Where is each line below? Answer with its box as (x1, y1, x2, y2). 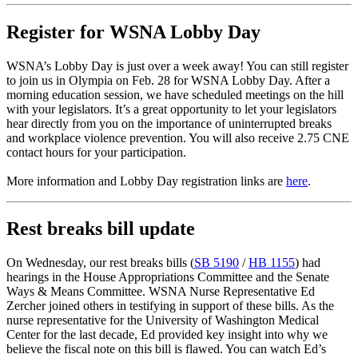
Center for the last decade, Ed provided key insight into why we (6, 328, 328, 342)
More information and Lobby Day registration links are (6, 173, 286, 188)
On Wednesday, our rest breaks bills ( (6, 256, 194, 270)
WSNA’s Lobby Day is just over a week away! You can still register (6, 58, 348, 73)
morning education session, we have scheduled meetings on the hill (6, 87, 344, 101)
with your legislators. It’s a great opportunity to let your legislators (6, 101, 336, 116)
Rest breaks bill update (6, 218, 195, 240)
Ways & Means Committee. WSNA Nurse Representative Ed (6, 284, 315, 299)
